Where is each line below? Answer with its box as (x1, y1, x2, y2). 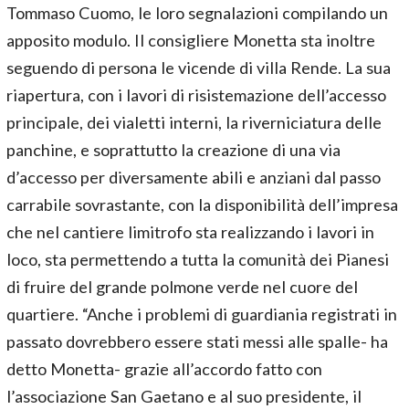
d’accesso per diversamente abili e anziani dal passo (6, 167, 381, 187)
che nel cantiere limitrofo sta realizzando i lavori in (6, 222, 374, 242)
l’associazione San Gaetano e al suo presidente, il (6, 386, 362, 406)
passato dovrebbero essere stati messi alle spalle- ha (6, 331, 388, 351)
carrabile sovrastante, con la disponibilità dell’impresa (6, 194, 398, 215)
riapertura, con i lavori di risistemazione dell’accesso (6, 85, 386, 105)
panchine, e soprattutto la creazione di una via (6, 140, 341, 160)
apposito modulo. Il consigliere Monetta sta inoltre (6, 30, 375, 50)
